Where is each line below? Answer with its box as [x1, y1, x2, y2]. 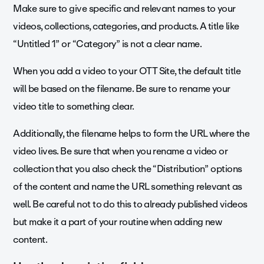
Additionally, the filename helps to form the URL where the [13, 126, 250, 142]
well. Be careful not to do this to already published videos [13, 196, 247, 213]
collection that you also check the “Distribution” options [13, 161, 242, 177]
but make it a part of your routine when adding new [13, 214, 222, 230]
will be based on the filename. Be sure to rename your [13, 81, 230, 97]
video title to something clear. [13, 98, 134, 115]
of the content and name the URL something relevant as [13, 179, 242, 195]
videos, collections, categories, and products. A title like [13, 18, 239, 35]
